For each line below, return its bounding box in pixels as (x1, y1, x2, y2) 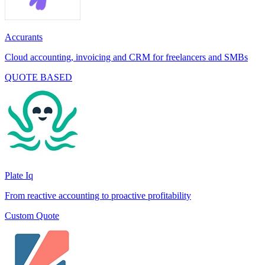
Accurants (5, 32, 43, 43)
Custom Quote (5, 211, 59, 221)
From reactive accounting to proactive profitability (5, 190, 191, 201)
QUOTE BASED (5, 72, 72, 83)
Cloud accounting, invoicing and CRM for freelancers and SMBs (5, 52, 248, 63)
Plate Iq (5, 170, 33, 181)
